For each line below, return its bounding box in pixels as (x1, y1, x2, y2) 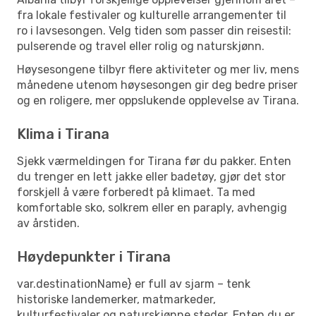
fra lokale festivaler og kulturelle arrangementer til (17, 8, 286, 22)
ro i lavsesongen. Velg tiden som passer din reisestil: (17, 23, 291, 37)
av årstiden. (17, 216, 80, 230)
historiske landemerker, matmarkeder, (17, 292, 216, 306)
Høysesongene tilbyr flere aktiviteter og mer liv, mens (17, 62, 299, 76)
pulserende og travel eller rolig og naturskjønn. (17, 39, 265, 53)
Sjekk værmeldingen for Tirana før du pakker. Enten (17, 154, 291, 168)
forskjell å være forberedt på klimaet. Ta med (17, 185, 255, 199)
